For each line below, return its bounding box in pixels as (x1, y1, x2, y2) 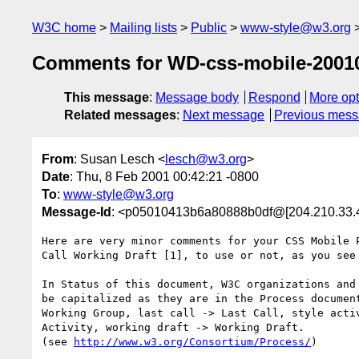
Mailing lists (110, 21, 177, 34)
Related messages (64, 108, 176, 123)
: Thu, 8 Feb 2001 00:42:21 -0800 (70, 169, 259, 184)
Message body (155, 91, 239, 105)
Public (191, 21, 227, 34)
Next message (183, 108, 264, 123)
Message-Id (42, 204, 111, 219)
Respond (248, 91, 301, 105)
